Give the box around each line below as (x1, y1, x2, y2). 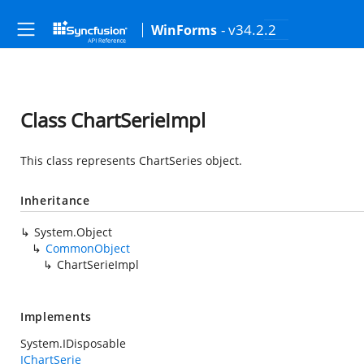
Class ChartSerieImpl (20, 106, 206, 133)
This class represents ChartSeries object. (20, 153, 242, 168)
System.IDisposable (20, 336, 126, 351)
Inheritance (20, 193, 90, 208)
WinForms (151, 21, 217, 39)
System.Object (34, 224, 112, 240)
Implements (20, 309, 92, 324)
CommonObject (45, 240, 130, 256)
